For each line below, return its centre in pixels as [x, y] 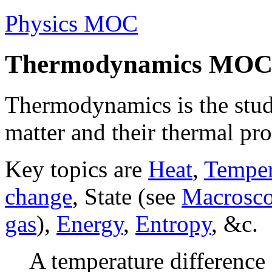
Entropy [173, 223]
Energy [90, 223]
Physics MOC [71, 23]
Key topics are [76, 169]
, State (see [127, 196]
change [39, 196]
